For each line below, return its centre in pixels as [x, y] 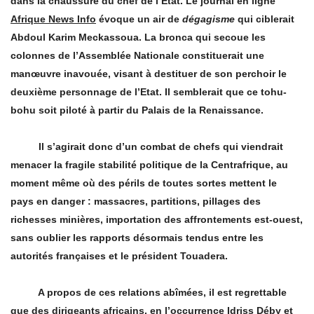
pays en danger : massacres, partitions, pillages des [136, 202]
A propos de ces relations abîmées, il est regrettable [149, 293]
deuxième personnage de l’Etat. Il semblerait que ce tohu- [149, 92]
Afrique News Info [53, 19]
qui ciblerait [265, 19]
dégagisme [209, 19]
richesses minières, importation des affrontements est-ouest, [157, 220]
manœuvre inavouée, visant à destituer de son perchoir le [149, 74]
